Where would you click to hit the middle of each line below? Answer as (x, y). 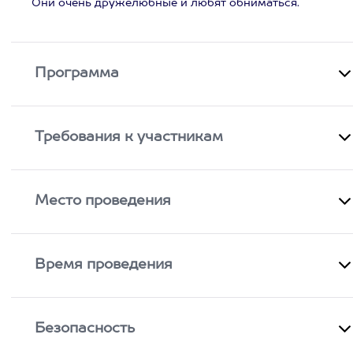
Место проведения (103, 201)
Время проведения (104, 265)
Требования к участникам (129, 137)
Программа (77, 73)
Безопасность (85, 329)
